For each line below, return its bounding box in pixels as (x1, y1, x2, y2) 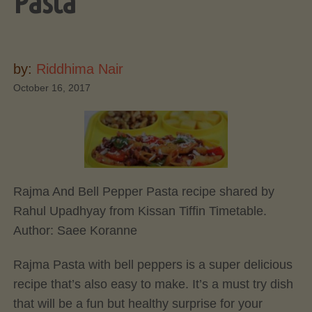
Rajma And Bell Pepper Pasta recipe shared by (13, 184, 274, 198)
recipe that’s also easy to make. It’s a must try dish (13, 277, 293, 292)
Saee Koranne (56, 223, 137, 237)
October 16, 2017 (13, 82, 91, 93)
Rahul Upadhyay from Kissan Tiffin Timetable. (13, 203, 270, 218)
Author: (13, 223, 57, 237)
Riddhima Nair (36, 61, 123, 77)
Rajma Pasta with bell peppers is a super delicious (13, 258, 292, 272)
